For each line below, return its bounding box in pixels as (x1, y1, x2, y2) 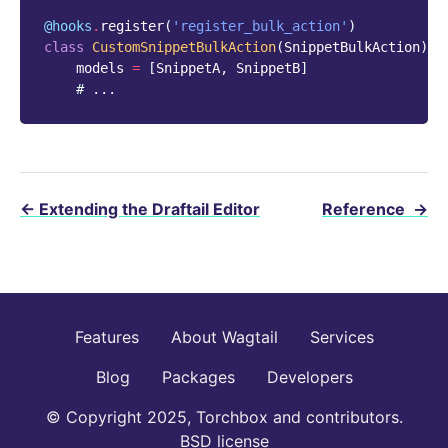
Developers (266, 367, 353, 388)
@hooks (44, 18, 92, 35)
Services (309, 327, 374, 348)
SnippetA (156, 60, 220, 77)
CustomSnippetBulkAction (92, 39, 276, 56)
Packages (161, 367, 235, 388)
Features (74, 327, 139, 348)
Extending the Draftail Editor (39, 199, 260, 220)
